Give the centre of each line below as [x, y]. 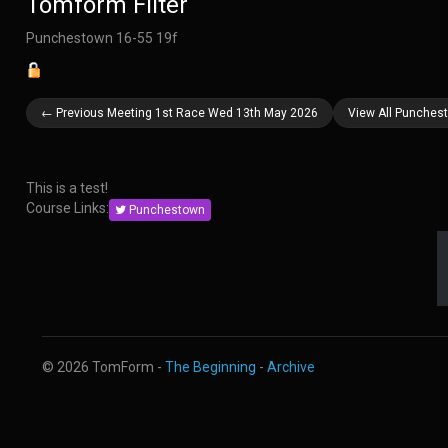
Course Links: [67, 208]
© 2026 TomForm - [103, 366]
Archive [291, 366]
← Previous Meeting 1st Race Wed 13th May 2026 [179, 113]
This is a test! [66, 188]
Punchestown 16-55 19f [101, 38]
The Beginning [210, 366]
